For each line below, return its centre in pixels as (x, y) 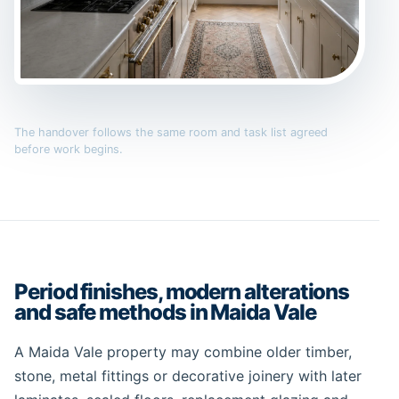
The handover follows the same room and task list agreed (171, 132)
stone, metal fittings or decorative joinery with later (188, 376)
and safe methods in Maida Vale (165, 313)
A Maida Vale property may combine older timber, (183, 352)
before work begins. (69, 149)
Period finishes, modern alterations (182, 292)
